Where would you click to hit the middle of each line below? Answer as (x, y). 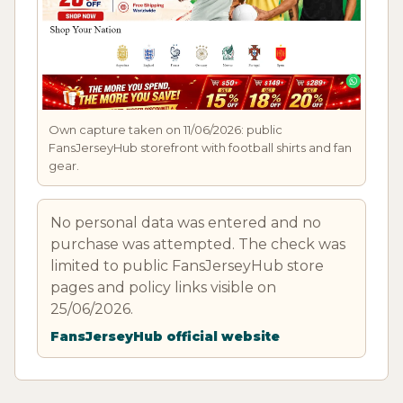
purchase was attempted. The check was (198, 244)
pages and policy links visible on (163, 287)
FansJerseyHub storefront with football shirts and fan (200, 147)
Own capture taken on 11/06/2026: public (166, 129)
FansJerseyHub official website (165, 336)
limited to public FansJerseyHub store (187, 265)
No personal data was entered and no (186, 222)
